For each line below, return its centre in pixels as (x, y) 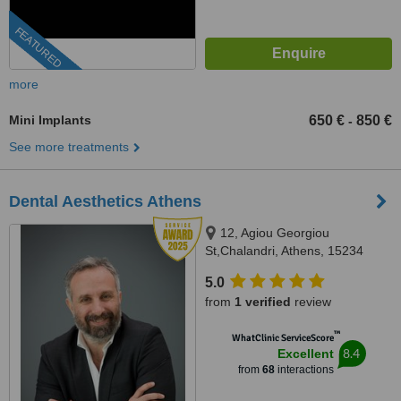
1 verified (263, 302)
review (311, 302)
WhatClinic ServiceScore (282, 338)
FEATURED (38, 48)
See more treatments (69, 147)
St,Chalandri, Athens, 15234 (284, 251)
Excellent (305, 354)
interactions (304, 370)
